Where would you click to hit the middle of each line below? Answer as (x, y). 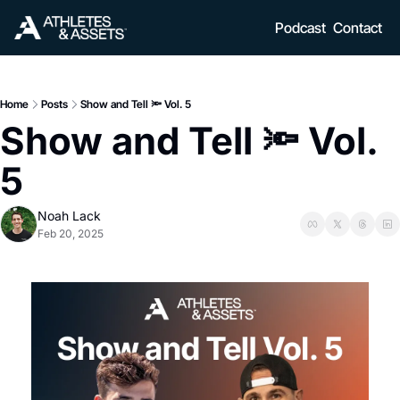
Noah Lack (69, 216)
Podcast (300, 28)
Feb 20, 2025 (71, 233)
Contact (358, 28)
